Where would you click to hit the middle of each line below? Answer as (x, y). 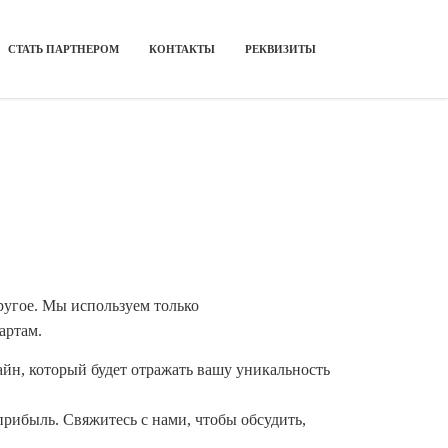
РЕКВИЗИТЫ (280, 48)
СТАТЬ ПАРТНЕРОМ (63, 48)
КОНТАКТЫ (182, 48)
